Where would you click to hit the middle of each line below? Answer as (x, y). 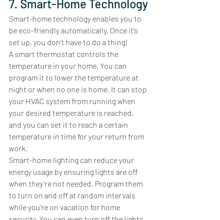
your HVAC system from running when (73, 101)
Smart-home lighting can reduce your (72, 160)
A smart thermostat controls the (64, 54)
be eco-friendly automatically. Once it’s (74, 30)
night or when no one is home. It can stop (79, 89)
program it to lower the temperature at (74, 77)
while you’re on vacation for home (65, 207)
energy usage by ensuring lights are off (74, 171)
